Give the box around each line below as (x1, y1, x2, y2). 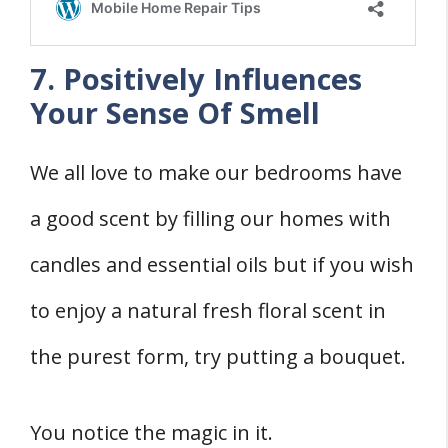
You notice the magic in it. (30, 418, 273, 446)
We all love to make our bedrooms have (30, 158, 402, 186)
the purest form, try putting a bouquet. (30, 342, 406, 370)
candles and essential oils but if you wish (30, 250, 414, 278)
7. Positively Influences (30, 58, 362, 98)
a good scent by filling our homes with (30, 204, 391, 232)
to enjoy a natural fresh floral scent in (30, 296, 386, 324)
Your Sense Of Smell (30, 92, 320, 132)
